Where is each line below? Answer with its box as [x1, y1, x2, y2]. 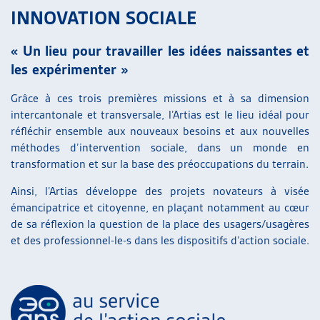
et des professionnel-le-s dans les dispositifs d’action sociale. [11, 233, 309, 247]
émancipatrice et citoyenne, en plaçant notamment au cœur [11, 200, 309, 214]
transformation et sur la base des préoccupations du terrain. [11, 157, 309, 171]
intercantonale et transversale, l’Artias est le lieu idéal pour [11, 108, 309, 122]
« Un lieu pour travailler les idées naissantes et [11, 41, 309, 60]
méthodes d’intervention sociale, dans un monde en [11, 141, 309, 155]
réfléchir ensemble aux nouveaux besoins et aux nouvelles [11, 124, 309, 139]
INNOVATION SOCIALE [11, 6, 196, 30]
